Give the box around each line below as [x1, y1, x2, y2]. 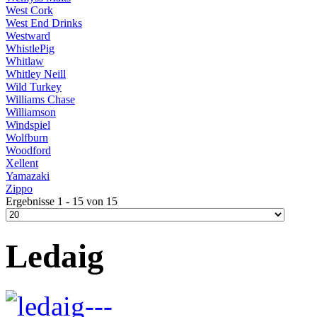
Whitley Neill [6, 68, 66, 81]
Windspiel [6, 119, 50, 132]
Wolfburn [6, 132, 48, 144]
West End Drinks [6, 17, 82, 30]
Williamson [6, 106, 56, 119]
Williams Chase [6, 93, 75, 106]
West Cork [6, 4, 53, 17]
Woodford [6, 144, 51, 157]
